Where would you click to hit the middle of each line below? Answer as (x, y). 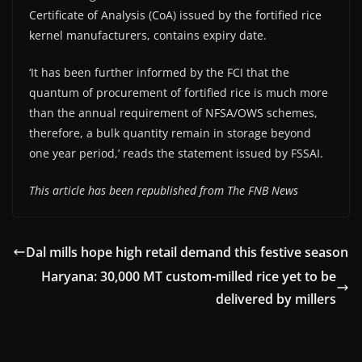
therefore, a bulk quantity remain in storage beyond (170, 133)
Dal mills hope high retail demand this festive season (187, 252)
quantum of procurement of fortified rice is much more (179, 92)
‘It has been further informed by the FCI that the (159, 72)
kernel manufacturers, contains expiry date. (148, 35)
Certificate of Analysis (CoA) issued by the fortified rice (175, 15)
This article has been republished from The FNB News (164, 190)
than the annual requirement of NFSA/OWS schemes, (173, 112)
